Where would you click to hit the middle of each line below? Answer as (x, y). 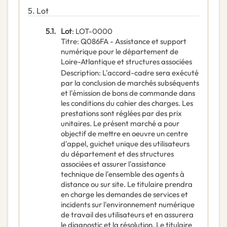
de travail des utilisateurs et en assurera (127, 215)
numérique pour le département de (120, 52)
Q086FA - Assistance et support (134, 42)
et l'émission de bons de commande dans (128, 93)
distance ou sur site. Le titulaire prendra (127, 184)
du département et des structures (117, 154)
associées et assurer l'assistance (113, 164)
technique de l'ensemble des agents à (123, 174)
